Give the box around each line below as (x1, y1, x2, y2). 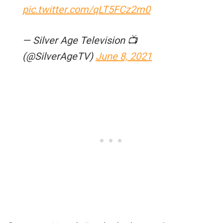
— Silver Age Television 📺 (22, 34, 137, 46)
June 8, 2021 (96, 50, 152, 62)
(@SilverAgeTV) (22, 50, 96, 62)
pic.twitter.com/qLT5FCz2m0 (22, 3, 150, 15)
